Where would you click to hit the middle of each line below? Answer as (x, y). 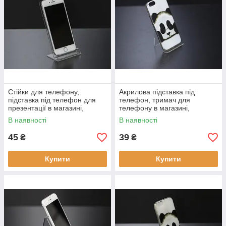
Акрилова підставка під (157, 92)
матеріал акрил (145, 116)
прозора (22, 116)
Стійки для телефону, (44, 92)
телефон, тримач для (155, 100)
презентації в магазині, (46, 108)
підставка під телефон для (52, 100)
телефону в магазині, (154, 108)
